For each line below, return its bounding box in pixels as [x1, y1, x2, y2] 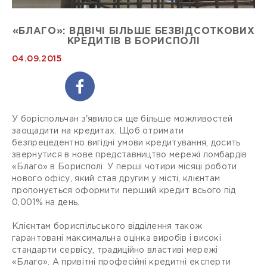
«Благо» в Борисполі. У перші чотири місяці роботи [12, 163, 237, 171]
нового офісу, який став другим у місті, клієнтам [12, 175, 221, 183]
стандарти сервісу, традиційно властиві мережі [12, 247, 218, 254]
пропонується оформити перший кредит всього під [12, 187, 236, 195]
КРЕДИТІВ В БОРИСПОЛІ [67, 37, 200, 46]
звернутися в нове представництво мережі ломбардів [12, 151, 247, 159]
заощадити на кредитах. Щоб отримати [12, 128, 184, 135]
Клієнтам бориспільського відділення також [12, 223, 203, 231]
